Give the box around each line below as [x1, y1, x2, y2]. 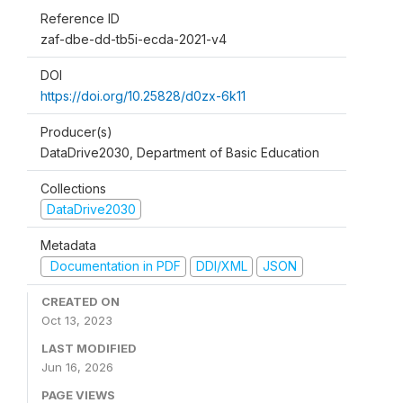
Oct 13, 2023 [41, 312, 112, 327]
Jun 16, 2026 [41, 359, 113, 374]
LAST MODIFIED [41, 340, 137, 355]
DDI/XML [195, 258, 247, 274]
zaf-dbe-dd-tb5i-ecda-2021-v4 [40, 31, 227, 47]
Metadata [40, 237, 96, 254]
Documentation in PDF [46, 258, 181, 274]
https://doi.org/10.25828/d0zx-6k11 [40, 87, 246, 103]
